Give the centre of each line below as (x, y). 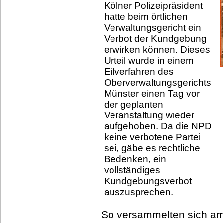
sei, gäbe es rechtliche (152, 148)
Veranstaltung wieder (149, 115)
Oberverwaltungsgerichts (158, 82)
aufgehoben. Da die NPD (158, 126)
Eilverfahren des (139, 71)
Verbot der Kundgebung (155, 39)
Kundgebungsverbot (148, 181)
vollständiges (132, 170)
